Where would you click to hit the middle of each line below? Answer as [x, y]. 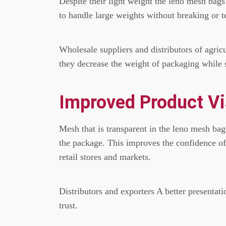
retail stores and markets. [105, 157]
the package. [82, 143]
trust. [68, 205]
